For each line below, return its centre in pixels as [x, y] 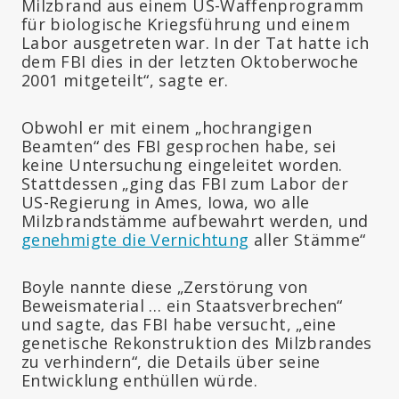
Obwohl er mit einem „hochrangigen [167, 127]
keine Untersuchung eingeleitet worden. [182, 164]
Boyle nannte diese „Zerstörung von [165, 286]
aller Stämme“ [307, 239]
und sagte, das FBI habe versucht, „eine [179, 324]
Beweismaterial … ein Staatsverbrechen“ [182, 305]
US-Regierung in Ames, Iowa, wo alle [166, 202]
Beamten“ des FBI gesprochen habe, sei [179, 146]
